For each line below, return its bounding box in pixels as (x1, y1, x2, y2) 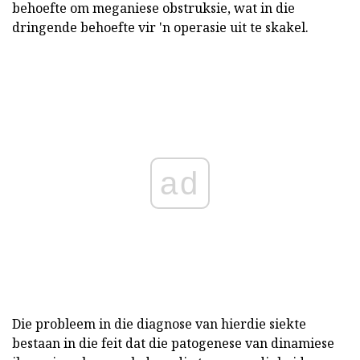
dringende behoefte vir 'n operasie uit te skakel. (12, 18, 309, 36)
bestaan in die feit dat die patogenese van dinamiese (12, 333, 334, 352)
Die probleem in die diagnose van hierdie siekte (12, 314, 306, 333)
